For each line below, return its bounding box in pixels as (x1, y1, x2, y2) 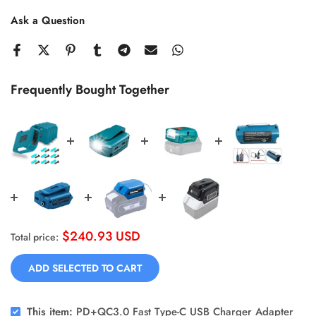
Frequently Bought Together (11, 80, 169, 99)
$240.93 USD (62, 226, 140, 245)
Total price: (11, 229, 59, 244)
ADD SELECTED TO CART (28, 260, 142, 275)
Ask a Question (11, 12, 85, 28)
